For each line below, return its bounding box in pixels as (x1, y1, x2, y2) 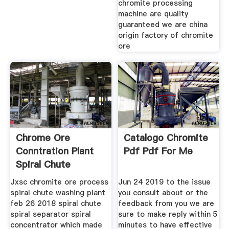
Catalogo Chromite (124, 131, 209, 144)
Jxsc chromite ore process (10, 177, 108, 188)
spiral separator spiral (10, 209, 91, 220)
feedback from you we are (118, 198, 215, 209)
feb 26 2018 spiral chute (10, 198, 101, 209)
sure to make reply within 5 (118, 209, 218, 220)
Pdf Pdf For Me (124, 144, 193, 157)
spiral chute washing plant (10, 188, 105, 198)
